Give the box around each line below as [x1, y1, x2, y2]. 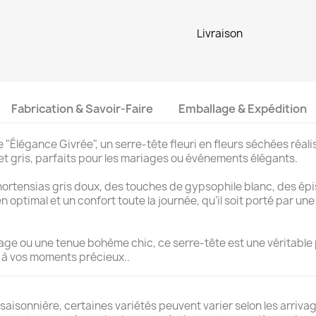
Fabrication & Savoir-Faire [11, 100, 154, 116]
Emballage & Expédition [178, 100, 307, 116]
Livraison [197, 25, 243, 41]
